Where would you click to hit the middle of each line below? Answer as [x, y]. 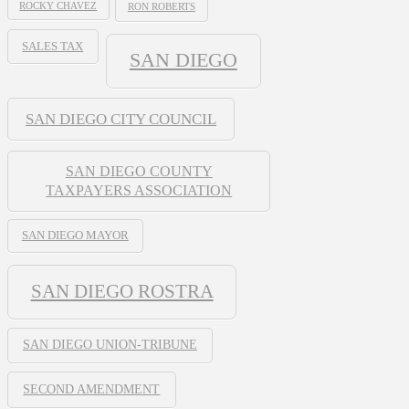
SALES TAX [53, 47]
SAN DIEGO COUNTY [139, 171]
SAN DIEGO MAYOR [75, 236]
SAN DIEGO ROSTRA [122, 291]
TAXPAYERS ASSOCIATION [139, 190]
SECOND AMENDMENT [92, 389]
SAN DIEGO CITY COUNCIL [121, 119]
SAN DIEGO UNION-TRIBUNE [110, 345]
